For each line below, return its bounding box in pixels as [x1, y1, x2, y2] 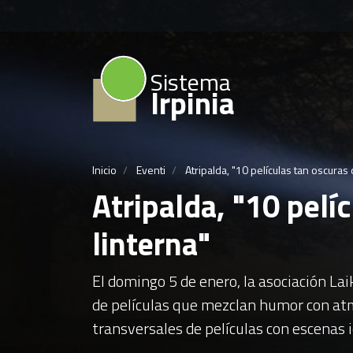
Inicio [92, 161, 117, 178]
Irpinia [150, 80, 235, 126]
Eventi [136, 161, 165, 178]
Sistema [150, 64, 231, 100]
